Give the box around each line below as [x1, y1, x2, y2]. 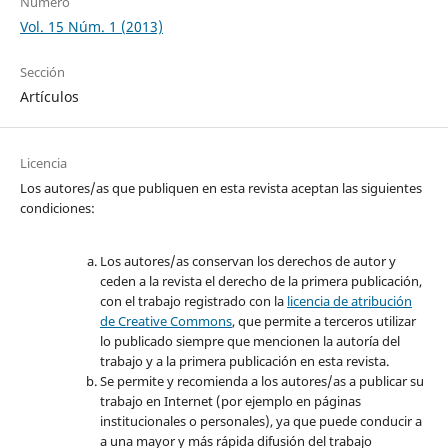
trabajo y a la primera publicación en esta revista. [99, 352, 389, 371]
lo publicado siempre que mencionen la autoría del [99, 332, 400, 351]
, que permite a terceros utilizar [231, 312, 416, 331]
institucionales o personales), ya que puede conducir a [99, 412, 422, 431]
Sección [19, 63, 65, 82]
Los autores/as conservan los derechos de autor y [99, 252, 396, 271]
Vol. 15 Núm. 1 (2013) [19, 17, 163, 37]
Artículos [19, 87, 79, 107]
